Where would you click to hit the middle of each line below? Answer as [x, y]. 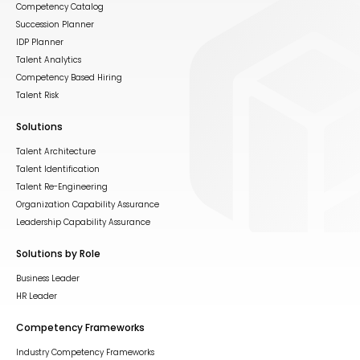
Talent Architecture [56, 151]
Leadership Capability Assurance [83, 222]
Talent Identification [58, 169]
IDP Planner [40, 42]
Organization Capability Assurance [88, 205]
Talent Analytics [49, 60]
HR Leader [37, 296]
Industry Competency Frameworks [85, 352]
